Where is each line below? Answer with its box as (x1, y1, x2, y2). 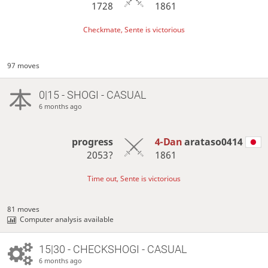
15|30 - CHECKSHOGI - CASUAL (38, 242, 187, 255)
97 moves (7, 60, 40, 71)
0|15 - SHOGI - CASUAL (38, 88, 146, 101)
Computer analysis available (20, 214, 114, 224)
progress (72, 135, 114, 148)
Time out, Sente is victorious (87, 173, 181, 184)
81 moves (7, 203, 40, 214)
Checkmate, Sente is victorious (83, 24, 185, 35)
